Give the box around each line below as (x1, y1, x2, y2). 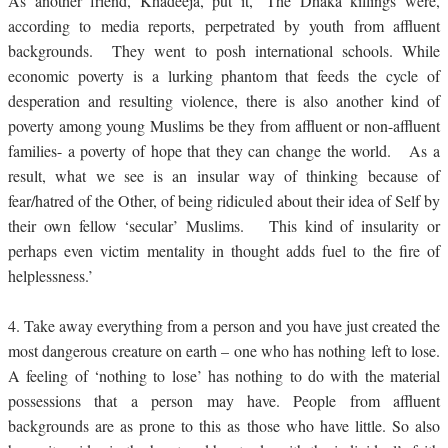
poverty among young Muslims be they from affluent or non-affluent (8, 115, 440, 137)
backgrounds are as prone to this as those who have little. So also (8, 415, 440, 437)
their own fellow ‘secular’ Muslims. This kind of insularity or (8, 215, 440, 237)
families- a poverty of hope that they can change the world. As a (8, 140, 440, 162)
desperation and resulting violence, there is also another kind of (8, 90, 440, 112)
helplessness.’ (8, 265, 93, 287)
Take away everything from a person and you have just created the (24, 315, 441, 337)
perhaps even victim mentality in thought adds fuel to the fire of (8, 240, 440, 262)
